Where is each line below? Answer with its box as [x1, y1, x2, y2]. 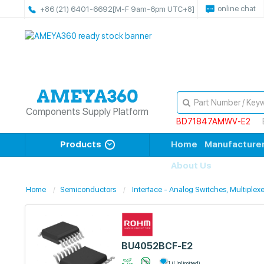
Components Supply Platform [26, 106, 149, 117]
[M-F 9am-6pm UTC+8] [113, 5, 194, 14]
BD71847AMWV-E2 [176, 117, 250, 126]
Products [60, 139, 101, 150]
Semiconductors [60, 185, 116, 194]
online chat [217, 4, 256, 13]
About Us [171, 160, 212, 171]
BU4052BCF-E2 [121, 240, 193, 252]
